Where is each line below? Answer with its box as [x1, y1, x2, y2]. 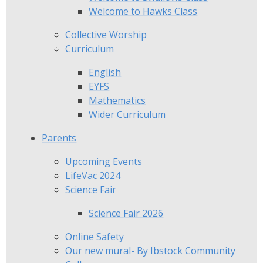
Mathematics [89, 93, 146, 107]
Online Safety [65, 230, 124, 243]
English [89, 65, 122, 79]
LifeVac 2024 [65, 168, 121, 182]
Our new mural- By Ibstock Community [65, 244, 236, 257]
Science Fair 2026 [89, 206, 164, 220]
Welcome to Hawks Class [89, 4, 198, 18]
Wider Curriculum [89, 107, 166, 121]
